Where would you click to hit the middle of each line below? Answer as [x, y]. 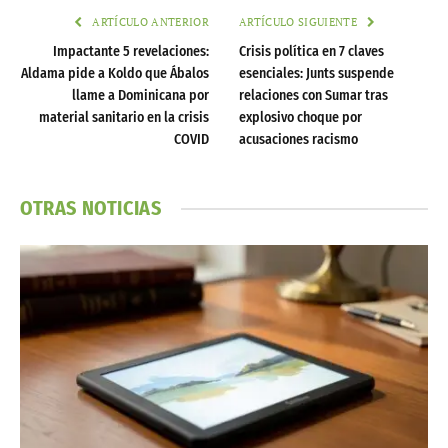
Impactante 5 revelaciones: [131, 52]
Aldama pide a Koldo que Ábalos [115, 74]
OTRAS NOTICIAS [91, 208]
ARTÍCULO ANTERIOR [149, 22]
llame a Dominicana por [140, 96]
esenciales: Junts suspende [316, 74]
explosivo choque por [300, 118]
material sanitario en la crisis [124, 118]
